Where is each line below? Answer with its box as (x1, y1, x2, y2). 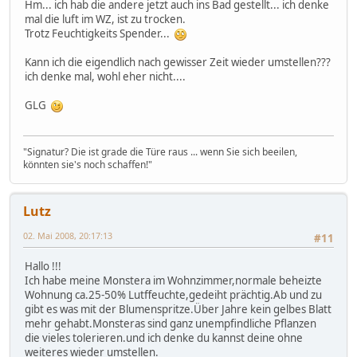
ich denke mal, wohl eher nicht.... (25, 69, 186, 84)
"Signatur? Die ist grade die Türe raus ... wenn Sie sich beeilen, (23, 145, 297, 159)
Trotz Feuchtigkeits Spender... (25, 25, 175, 41)
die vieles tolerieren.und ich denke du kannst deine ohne (25, 330, 303, 345)
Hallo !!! (25, 258, 61, 273)
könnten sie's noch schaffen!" (23, 158, 152, 172)
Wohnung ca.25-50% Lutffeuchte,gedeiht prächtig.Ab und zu (25, 287, 322, 302)
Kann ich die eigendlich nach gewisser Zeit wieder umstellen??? (25, 54, 331, 69)
